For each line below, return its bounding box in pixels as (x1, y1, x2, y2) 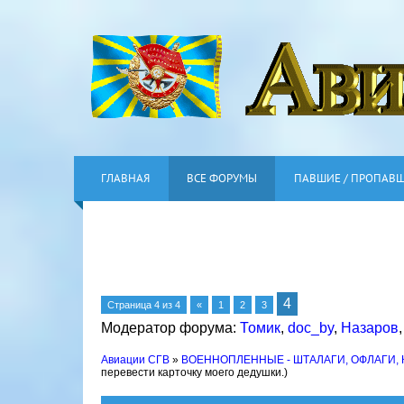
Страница (107, 299, 154, 310)
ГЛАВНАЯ (101, 170, 150, 186)
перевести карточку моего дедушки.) (101, 366, 288, 379)
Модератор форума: (101, 320, 240, 335)
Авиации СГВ (101, 353, 170, 366)
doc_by (288, 320, 334, 335)
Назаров (341, 320, 399, 335)
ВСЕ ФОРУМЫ (187, 170, 257, 186)
